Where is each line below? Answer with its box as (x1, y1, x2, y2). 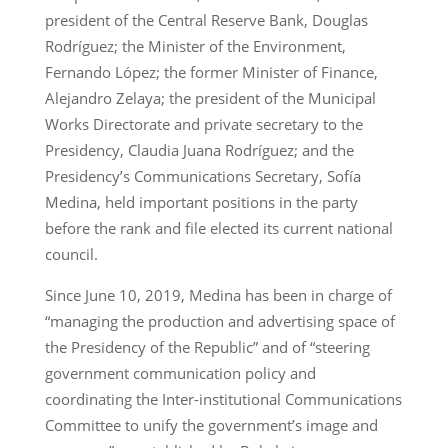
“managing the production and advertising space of (44, 310, 395, 331)
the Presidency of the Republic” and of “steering (44, 336, 370, 357)
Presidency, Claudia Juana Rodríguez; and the (44, 139, 354, 160)
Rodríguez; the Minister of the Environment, (44, 35, 346, 56)
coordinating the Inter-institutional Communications (44, 388, 402, 409)
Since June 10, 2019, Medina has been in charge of (44, 284, 392, 305)
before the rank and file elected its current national (44, 217, 393, 238)
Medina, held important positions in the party (44, 191, 358, 212)
